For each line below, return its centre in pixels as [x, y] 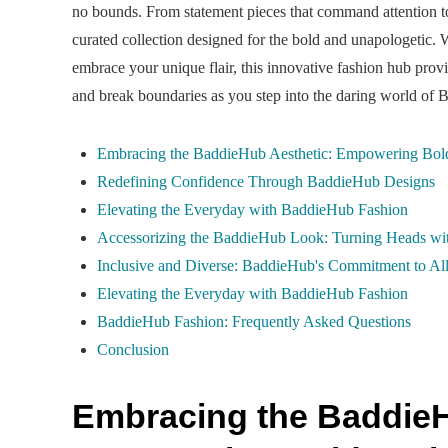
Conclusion [133, 349]
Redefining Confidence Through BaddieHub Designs [266, 181]
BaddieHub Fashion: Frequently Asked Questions [254, 321]
